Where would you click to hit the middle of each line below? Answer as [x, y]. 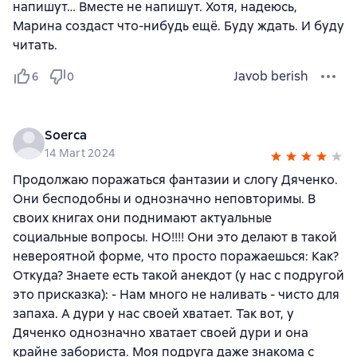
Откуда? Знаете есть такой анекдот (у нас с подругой [178, 276]
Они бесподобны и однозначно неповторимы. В [164, 199]
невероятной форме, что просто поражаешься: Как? [176, 257]
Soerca [66, 135]
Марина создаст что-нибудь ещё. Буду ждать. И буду [178, 26]
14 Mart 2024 [80, 153]
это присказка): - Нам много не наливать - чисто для [176, 295]
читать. [35, 45]
